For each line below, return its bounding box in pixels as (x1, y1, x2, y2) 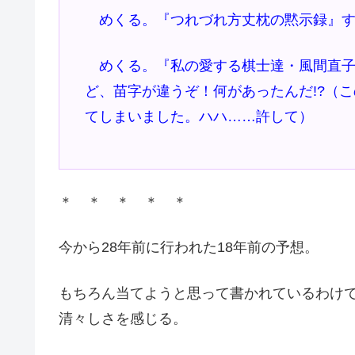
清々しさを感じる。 (59, 310, 187, 326)
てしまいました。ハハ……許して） (85, 108, 314, 124)
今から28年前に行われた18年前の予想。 (59, 239, 319, 256)
